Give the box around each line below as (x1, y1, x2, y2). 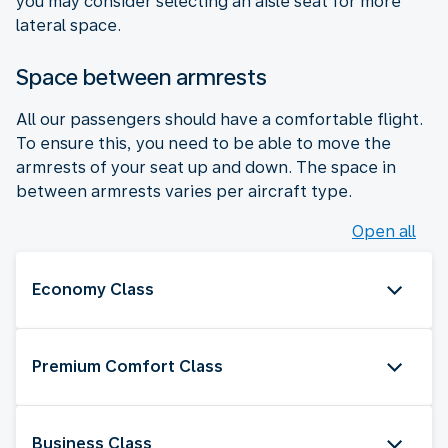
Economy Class (32, 279, 154, 299)
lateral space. (16, 15, 121, 35)
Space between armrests (16, 63, 267, 90)
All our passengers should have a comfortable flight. (16, 109, 423, 129)
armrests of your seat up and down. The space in (16, 157, 396, 177)
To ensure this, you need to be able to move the (16, 133, 391, 153)
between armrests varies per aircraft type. (16, 181, 352, 201)
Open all (352, 221, 416, 241)
